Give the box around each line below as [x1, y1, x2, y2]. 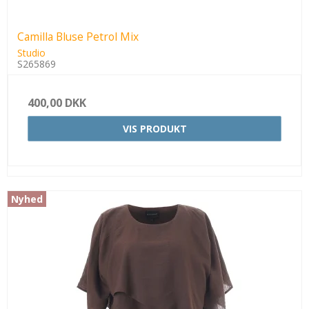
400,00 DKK [28, 95, 86, 111]
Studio [17, 46, 46, 60]
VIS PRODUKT [122, 122, 187, 136]
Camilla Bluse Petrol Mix [17, 29, 139, 45]
